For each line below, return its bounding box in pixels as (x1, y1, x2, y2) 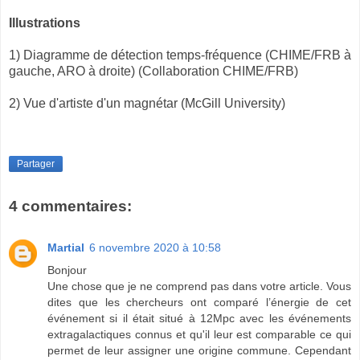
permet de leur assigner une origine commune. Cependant (47, 343, 351, 357)
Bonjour (47, 263, 87, 276)
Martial (47, 240, 84, 254)
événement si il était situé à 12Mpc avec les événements (47, 311, 351, 325)
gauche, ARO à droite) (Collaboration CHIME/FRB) (9, 64, 301, 79)
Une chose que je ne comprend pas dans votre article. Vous (47, 279, 351, 292)
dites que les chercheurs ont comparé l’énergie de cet (47, 295, 351, 309)
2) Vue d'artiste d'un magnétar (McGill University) (9, 96, 285, 111)
